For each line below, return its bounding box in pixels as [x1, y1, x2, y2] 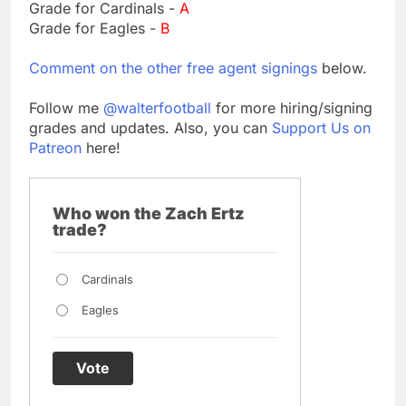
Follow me [29, 98, 103, 117]
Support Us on [272, 118, 371, 137]
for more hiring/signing [211, 98, 372, 117]
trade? [53, 219, 107, 239]
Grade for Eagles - [29, 18, 160, 37]
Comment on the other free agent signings [29, 58, 317, 77]
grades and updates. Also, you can [29, 118, 272, 137]
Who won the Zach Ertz [53, 203, 245, 223]
